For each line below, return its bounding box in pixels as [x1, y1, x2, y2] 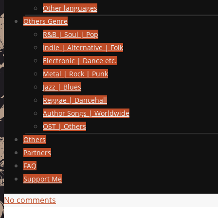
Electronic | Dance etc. [43, 56, 117, 65]
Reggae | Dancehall [43, 95, 107, 105]
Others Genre [23, 17, 68, 26]
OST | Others [43, 122, 86, 131]
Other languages [43, 3, 97, 13]
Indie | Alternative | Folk [43, 43, 123, 52]
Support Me [23, 174, 62, 183]
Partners [23, 148, 51, 157]
